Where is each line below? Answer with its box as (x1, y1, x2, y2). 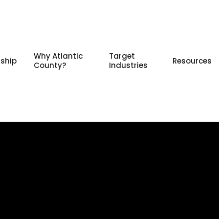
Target (109, 51, 135, 62)
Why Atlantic (34, 51, 83, 62)
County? (34, 60, 66, 71)
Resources (172, 55, 212, 66)
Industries (109, 60, 148, 71)
